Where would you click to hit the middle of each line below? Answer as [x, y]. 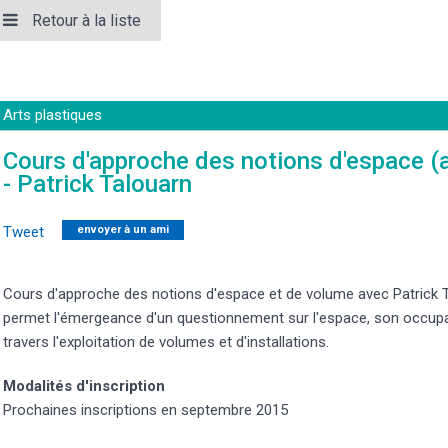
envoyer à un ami [123, 230]
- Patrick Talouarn [97, 184]
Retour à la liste [86, 21]
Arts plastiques [52, 115]
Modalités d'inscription [84, 386]
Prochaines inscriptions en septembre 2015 [145, 410]
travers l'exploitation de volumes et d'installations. [166, 342]
